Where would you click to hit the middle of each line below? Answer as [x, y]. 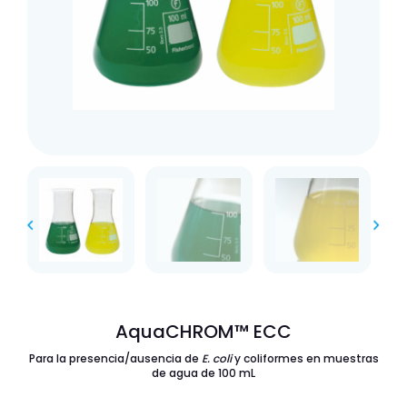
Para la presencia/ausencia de [115, 358]
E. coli [216, 358]
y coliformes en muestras [305, 358]
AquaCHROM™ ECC [203, 332]
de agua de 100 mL [203, 373]
